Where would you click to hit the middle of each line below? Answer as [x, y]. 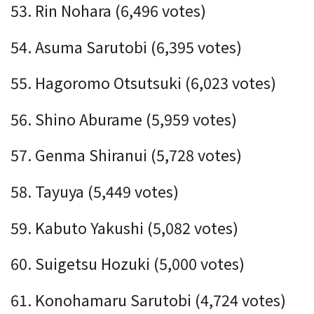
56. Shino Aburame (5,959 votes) [124, 118]
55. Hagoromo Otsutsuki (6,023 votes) [143, 83]
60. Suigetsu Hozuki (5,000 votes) [128, 264]
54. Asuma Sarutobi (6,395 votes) [126, 46]
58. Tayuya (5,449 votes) [95, 191]
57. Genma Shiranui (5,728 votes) [126, 155]
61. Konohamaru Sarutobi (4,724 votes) [148, 299]
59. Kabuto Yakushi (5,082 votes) [124, 227]
